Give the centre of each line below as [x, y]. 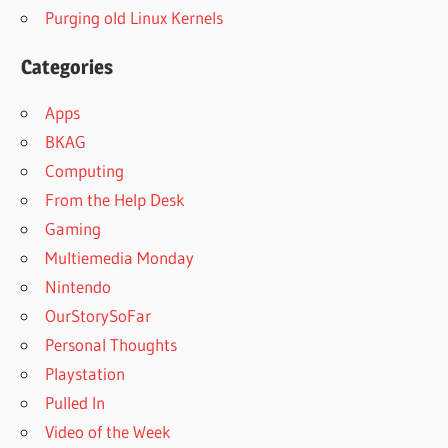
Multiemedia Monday [120, 258]
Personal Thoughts [111, 345]
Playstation [85, 374]
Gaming [73, 229]
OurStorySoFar [98, 316]
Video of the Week [108, 432]
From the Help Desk [115, 200]
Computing [85, 171]
